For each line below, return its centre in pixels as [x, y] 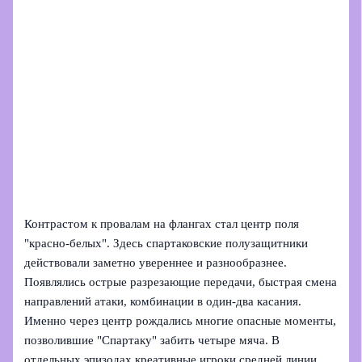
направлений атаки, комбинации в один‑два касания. [163, 302]
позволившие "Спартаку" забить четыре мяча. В [152, 341]
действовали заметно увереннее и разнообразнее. [156, 263]
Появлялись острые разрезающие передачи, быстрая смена [181, 282]
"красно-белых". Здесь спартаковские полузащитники [166, 244]
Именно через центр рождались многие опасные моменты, [181, 321]
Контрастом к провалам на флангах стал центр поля [162, 224]
